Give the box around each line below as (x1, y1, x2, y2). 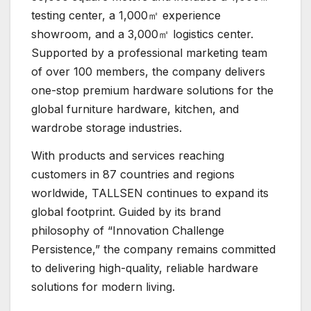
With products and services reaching (31, 148, 224, 162)
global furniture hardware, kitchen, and (31, 101, 239, 116)
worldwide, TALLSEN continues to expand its (31, 185, 269, 200)
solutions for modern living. (31, 279, 175, 294)
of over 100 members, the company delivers (31, 64, 265, 78)
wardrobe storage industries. (31, 120, 182, 135)
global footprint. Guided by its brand (31, 204, 221, 219)
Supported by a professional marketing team (31, 45, 267, 60)
